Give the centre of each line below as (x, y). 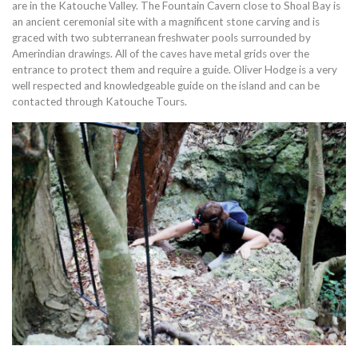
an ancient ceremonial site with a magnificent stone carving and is (166, 21)
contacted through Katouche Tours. (99, 101)
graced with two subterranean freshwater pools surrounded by (161, 37)
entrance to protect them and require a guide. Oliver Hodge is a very (175, 69)
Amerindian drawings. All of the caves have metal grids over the (161, 53)
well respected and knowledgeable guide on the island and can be (166, 85)
